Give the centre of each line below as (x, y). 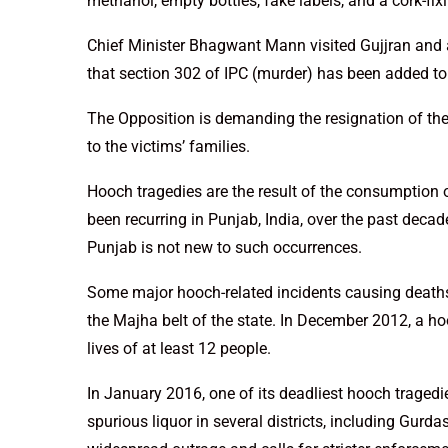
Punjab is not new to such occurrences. (224, 247)
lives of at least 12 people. (179, 348)
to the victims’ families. (168, 146)
